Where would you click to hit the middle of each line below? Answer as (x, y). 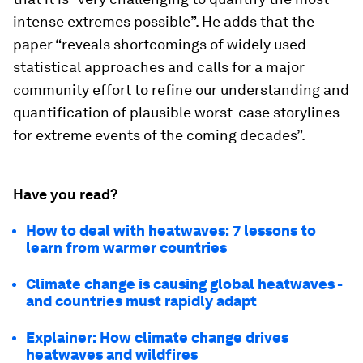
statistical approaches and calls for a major (159, 67)
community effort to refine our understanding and (181, 90)
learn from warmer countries (126, 248)
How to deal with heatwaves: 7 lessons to (171, 231)
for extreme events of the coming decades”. (159, 135)
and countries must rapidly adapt (141, 301)
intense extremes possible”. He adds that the (164, 22)
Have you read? (65, 194)
